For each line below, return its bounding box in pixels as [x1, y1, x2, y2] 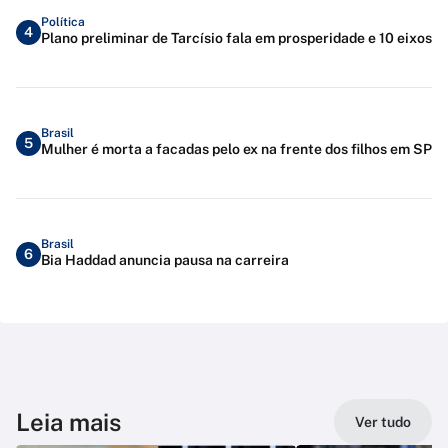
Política [41, 14, 85, 29]
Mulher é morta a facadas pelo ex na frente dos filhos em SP [41, 140, 432, 157]
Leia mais [16, 408, 121, 437]
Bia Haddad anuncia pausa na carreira [41, 251, 289, 268]
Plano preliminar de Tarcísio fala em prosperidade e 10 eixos [41, 29, 432, 46]
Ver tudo [355, 414, 411, 431]
